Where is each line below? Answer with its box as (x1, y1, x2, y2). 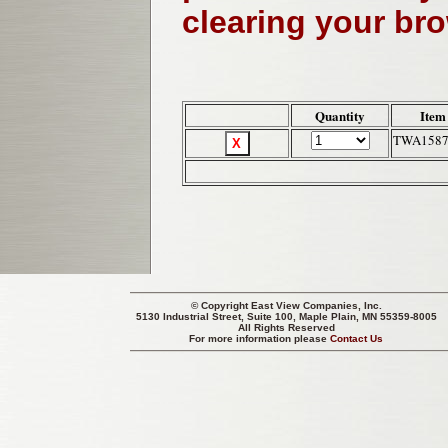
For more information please (189, 333, 331, 344)
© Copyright (191, 300, 251, 311)
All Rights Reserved (238, 322, 335, 333)
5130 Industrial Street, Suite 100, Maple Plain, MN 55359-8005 (136, 311, 437, 322)
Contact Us (330, 333, 384, 344)
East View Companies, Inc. (251, 300, 382, 311)
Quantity (315, 106, 365, 126)
